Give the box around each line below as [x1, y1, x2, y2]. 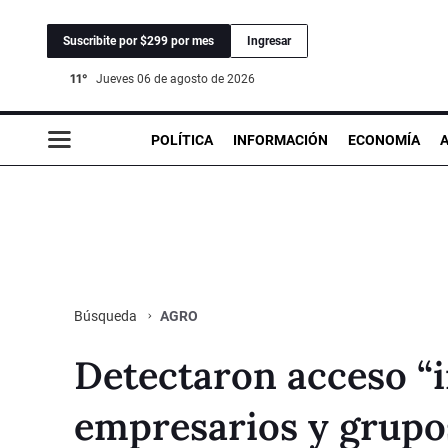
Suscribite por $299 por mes [63, 33, 214, 48]
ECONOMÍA [348, 131, 420, 148]
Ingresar [247, 33, 291, 48]
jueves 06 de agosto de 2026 [103, 71, 255, 86]
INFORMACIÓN [233, 131, 328, 148]
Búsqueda [74, 307, 140, 324]
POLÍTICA [151, 131, 213, 148]
